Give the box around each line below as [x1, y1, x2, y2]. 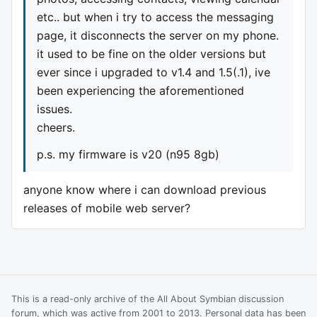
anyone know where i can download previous [23, 182, 266, 197]
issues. [37, 101, 72, 116]
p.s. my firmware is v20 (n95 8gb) [37, 146, 219, 161]
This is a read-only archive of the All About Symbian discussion [11, 293, 284, 304]
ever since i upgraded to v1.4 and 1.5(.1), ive [37, 64, 270, 79]
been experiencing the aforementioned [37, 83, 244, 98]
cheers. [37, 120, 75, 134]
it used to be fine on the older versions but [37, 46, 266, 61]
